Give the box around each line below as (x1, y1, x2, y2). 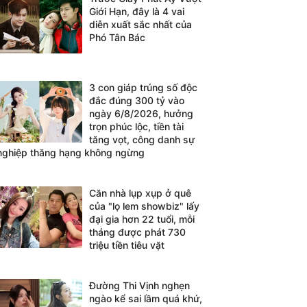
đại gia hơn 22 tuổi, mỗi (89, 213, 195, 225)
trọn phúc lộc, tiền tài (89, 121, 184, 132)
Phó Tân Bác (89, 32, 145, 43)
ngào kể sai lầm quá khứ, (89, 293, 202, 304)
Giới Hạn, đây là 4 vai (89, 5, 184, 17)
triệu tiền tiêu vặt (89, 239, 164, 251)
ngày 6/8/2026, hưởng (89, 108, 193, 119)
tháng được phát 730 (89, 226, 186, 238)
